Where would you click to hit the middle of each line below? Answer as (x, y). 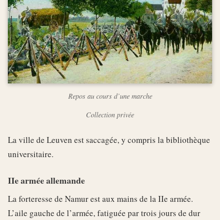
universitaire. (31, 154)
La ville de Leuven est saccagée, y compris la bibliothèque (109, 140)
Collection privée (110, 115)
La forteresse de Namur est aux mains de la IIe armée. (100, 199)
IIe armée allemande (46, 180)
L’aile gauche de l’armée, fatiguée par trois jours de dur (104, 213)
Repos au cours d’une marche (110, 96)
